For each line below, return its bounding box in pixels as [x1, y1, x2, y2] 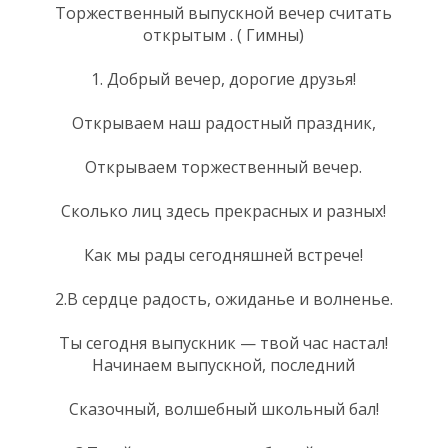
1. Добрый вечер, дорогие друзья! [91, 67, 356, 90]
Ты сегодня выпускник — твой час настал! [59, 331, 388, 354]
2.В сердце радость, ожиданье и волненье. [54, 287, 393, 310]
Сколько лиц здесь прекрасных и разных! [61, 199, 386, 222]
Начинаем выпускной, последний [92, 353, 355, 376]
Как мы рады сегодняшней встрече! [84, 243, 363, 266]
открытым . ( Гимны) [143, 23, 304, 46]
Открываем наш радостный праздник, [71, 111, 376, 134]
